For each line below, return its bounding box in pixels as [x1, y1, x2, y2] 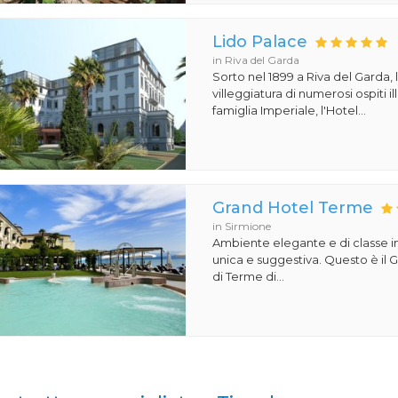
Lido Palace [212, 32, 308, 52]
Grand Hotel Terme [212, 198, 374, 218]
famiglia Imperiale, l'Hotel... [212, 103, 367, 117]
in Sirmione [212, 219, 272, 233]
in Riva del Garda [212, 53, 300, 67]
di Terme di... [212, 269, 285, 283]
